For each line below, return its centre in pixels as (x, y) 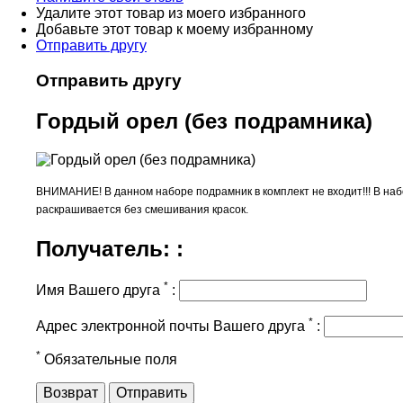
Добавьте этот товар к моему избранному (175, 30)
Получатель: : (110, 248)
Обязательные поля (109, 359)
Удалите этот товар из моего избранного (171, 13)
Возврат (71, 392)
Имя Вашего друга (100, 290)
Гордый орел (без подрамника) (204, 121)
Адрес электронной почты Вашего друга (172, 326)
